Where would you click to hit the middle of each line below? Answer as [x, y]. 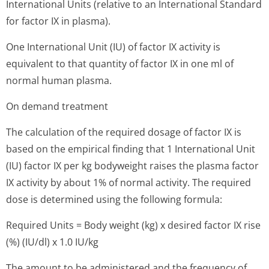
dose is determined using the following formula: [114, 199]
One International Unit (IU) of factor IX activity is [113, 47]
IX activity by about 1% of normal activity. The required [128, 183]
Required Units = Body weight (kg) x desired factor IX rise [133, 225]
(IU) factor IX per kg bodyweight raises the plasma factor [132, 166]
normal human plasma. [59, 80]
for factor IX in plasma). [58, 21]
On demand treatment [57, 106]
